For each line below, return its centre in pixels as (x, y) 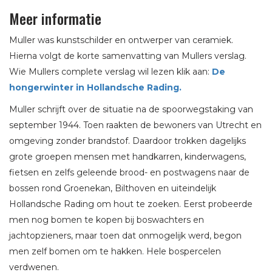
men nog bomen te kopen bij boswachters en (107, 220)
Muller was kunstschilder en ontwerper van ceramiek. (121, 40)
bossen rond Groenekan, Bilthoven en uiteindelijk (113, 189)
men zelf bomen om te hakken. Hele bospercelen (115, 252)
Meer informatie (55, 19)
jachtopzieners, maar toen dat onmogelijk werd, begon (125, 236)
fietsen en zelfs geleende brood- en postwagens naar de (129, 173)
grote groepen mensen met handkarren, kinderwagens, (127, 157)
